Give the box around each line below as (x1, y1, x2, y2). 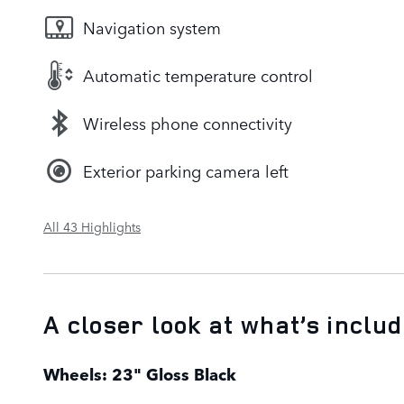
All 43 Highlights (43, 216, 141, 235)
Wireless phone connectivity (83, 111, 292, 135)
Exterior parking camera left (83, 159, 289, 183)
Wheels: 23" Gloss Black (43, 361, 236, 386)
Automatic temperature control (83, 63, 313, 87)
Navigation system (83, 15, 221, 40)
